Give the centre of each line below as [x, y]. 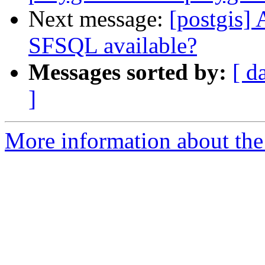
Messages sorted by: [127, 72]
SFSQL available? [113, 46]
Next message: [99, 19]
